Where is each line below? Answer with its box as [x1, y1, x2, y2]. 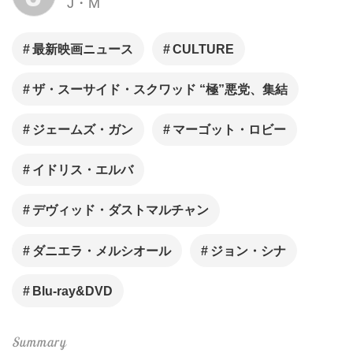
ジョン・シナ [210, 243, 286, 258]
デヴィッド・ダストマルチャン [32, 203, 210, 217]
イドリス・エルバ [32, 163, 134, 177]
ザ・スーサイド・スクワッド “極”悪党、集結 [32, 83, 288, 97]
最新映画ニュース [32, 42, 134, 56]
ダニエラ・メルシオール [32, 243, 172, 258]
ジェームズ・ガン [32, 123, 134, 137]
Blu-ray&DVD [32, 284, 113, 298]
